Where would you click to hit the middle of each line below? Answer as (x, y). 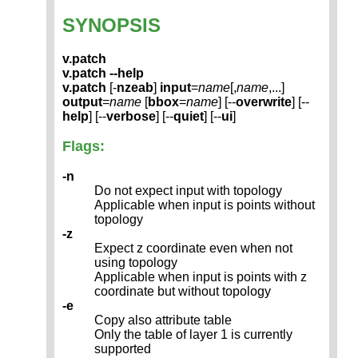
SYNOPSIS (111, 25)
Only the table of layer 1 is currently (193, 335)
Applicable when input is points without (205, 205)
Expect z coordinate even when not (193, 249)
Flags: (84, 147)
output (82, 102)
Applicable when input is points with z (201, 277)
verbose (131, 117)
